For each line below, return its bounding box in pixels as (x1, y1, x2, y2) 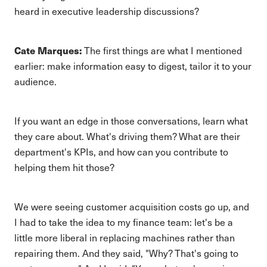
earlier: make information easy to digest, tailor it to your (14, 60, 252, 72)
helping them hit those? (14, 161, 114, 173)
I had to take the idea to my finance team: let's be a (14, 216, 233, 228)
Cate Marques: (14, 44, 82, 57)
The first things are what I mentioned (82, 44, 242, 57)
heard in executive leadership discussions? (14, 5, 199, 17)
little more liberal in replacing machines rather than (14, 231, 235, 244)
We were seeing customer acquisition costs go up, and (14, 200, 249, 213)
